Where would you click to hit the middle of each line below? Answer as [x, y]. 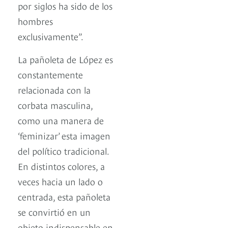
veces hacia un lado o [60, 181]
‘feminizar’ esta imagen [64, 135]
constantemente [50, 74]
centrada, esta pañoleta [64, 196]
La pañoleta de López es [65, 59]
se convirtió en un [54, 212]
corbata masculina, [55, 105]
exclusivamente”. [51, 36]
